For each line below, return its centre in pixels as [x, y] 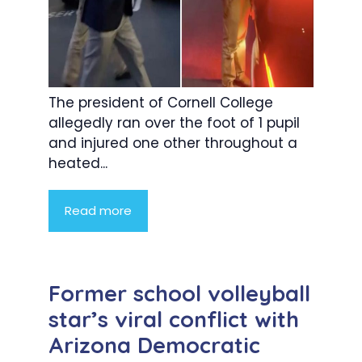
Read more [98, 211]
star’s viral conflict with [174, 320]
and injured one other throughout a [173, 143]
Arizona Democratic [154, 345]
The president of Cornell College [161, 103]
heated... [78, 164]
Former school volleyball [179, 294]
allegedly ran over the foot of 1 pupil [174, 123]
